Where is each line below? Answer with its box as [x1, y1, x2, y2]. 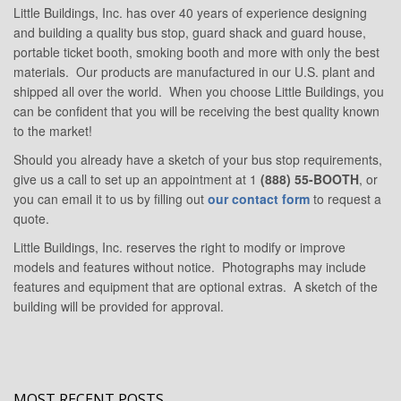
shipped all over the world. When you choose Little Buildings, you [13, 82, 384, 101]
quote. [13, 209, 49, 228]
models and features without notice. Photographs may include [13, 258, 366, 277]
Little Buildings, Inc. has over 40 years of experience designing [13, 4, 367, 22]
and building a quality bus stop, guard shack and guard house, [13, 23, 366, 42]
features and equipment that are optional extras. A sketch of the [13, 277, 378, 296]
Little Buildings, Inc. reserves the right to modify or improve [13, 238, 346, 257]
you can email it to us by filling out [13, 190, 208, 209]
